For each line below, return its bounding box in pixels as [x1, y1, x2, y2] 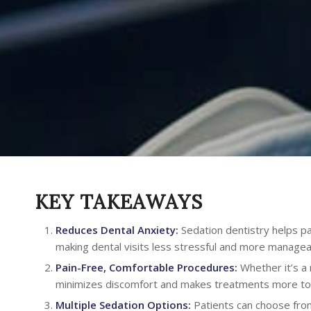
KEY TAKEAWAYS [35, 190, 203, 215]
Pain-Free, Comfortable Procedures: [56, 260, 237, 274]
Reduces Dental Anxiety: [56, 223, 178, 237]
